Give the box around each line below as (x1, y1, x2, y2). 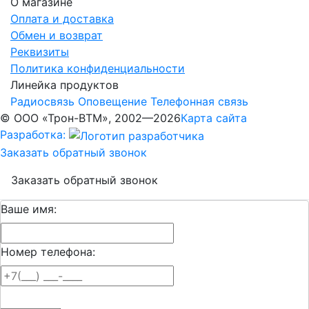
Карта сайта (181, 111, 247, 126)
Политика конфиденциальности (10, 61, 185, 76)
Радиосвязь (10, 94, 74, 109)
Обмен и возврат (10, 28, 103, 43)
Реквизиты (10, 45, 69, 59)
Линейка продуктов (10, 78, 119, 92)
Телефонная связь (150, 94, 248, 109)
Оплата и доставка (10, 12, 114, 26)
